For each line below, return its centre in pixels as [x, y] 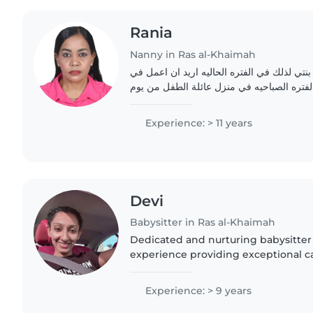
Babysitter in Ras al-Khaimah [203, 223]
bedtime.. [154, 284]
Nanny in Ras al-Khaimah [193, 54]
